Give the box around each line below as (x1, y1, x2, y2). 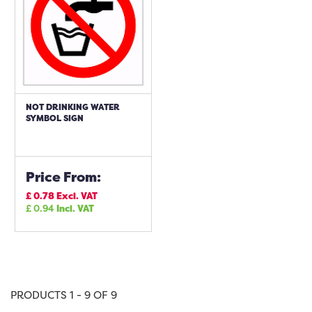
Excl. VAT (56, 189, 97, 202)
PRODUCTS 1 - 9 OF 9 (10, 288, 117, 302)
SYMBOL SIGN (26, 112, 84, 124)
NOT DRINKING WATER (26, 101, 120, 113)
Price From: (26, 168, 101, 186)
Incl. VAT (56, 202, 94, 214)
